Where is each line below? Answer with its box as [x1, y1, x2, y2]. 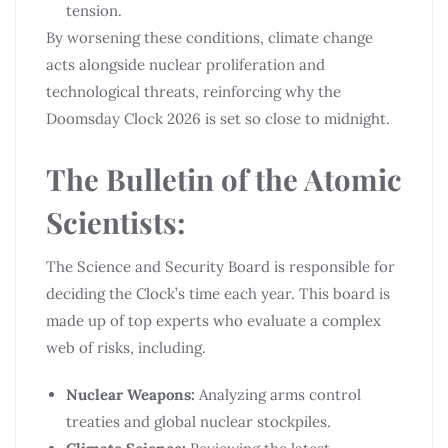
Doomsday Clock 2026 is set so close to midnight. [46, 108, 390, 128]
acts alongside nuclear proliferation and [46, 54, 325, 74]
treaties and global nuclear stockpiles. [66, 411, 331, 431]
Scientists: [46, 201, 186, 241]
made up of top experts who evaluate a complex [46, 310, 381, 330]
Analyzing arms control [195, 384, 361, 404]
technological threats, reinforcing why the [46, 81, 341, 101]
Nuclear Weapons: [66, 384, 195, 404]
